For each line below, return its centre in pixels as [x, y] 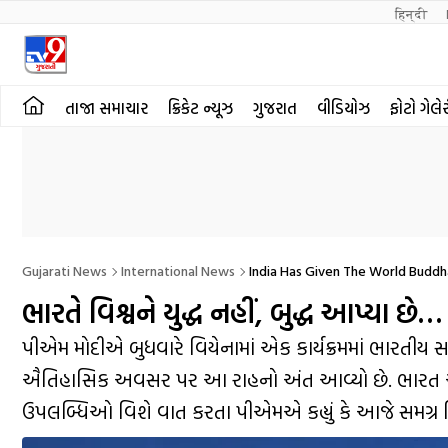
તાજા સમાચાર [106, 107]
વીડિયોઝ [343, 107]
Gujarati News [64, 270]
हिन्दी [412, 14]
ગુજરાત [275, 107]
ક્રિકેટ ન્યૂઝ [200, 107]
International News [178, 270]
